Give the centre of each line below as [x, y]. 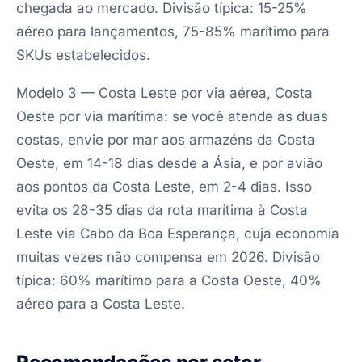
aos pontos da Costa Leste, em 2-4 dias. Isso [164, 187]
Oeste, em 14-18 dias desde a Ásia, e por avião [169, 163]
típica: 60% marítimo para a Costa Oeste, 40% [169, 280]
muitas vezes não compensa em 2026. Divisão [168, 257]
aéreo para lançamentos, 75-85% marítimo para [173, 32]
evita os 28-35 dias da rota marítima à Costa [162, 210]
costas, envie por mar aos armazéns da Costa [166, 140]
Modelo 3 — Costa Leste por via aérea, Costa [164, 93]
